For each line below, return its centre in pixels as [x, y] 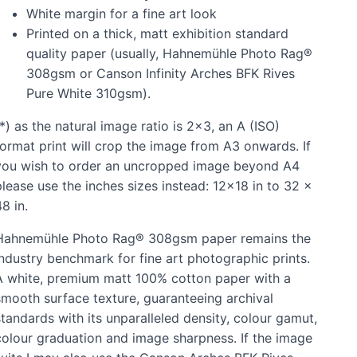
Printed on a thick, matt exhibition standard [157, 34]
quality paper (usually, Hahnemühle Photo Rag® [169, 54]
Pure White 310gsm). [88, 94]
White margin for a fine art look [121, 14]
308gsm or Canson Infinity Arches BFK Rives [160, 74]
